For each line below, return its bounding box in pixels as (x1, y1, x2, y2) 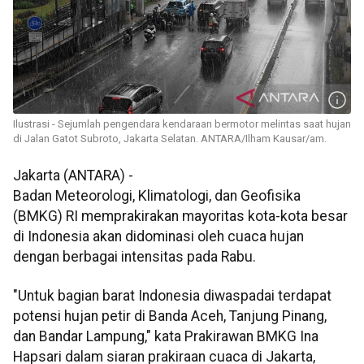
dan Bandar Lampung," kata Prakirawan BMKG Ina (13, 327, 318, 344)
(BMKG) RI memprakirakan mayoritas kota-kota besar (13, 208, 348, 225)
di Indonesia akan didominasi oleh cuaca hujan (13, 228, 304, 245)
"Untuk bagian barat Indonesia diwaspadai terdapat (13, 287, 331, 304)
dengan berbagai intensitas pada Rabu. (13, 249, 256, 266)
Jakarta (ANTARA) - (13, 167, 133, 184)
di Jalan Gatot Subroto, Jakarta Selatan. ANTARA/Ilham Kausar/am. (13, 132, 327, 145)
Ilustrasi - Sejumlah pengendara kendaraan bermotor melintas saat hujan (13, 118, 351, 131)
